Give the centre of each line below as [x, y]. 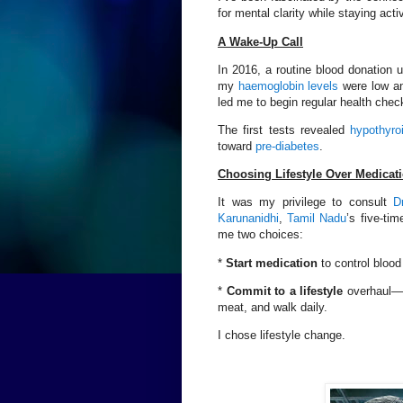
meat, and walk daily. [273, 307]
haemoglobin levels [288, 85]
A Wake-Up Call [260, 41]
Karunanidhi [248, 219]
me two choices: [260, 235]
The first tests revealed [284, 130]
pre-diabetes [287, 146]
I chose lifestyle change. [282, 335]
